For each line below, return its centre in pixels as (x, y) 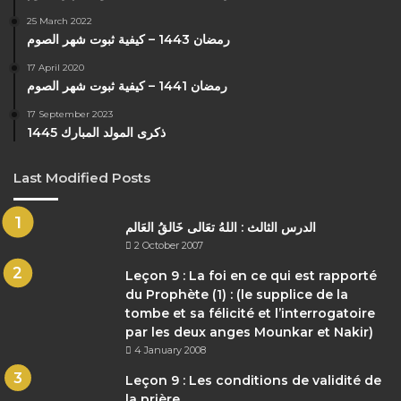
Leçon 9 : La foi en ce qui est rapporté (251, 276)
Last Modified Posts (82, 178)
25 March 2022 (60, 21)
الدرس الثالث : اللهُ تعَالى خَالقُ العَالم (221, 227)
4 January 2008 (170, 350)
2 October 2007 (169, 245)
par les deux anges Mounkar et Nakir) (249, 332)
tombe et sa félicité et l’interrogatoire (250, 313)
